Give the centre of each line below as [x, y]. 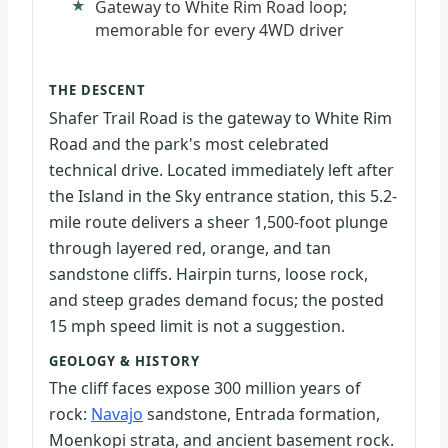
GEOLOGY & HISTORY [124, 360]
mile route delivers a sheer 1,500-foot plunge [218, 221]
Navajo [117, 414]
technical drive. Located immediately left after [221, 169]
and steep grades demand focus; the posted [216, 299]
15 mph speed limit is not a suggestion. [197, 325]
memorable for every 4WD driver [219, 30]
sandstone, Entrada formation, [261, 414]
